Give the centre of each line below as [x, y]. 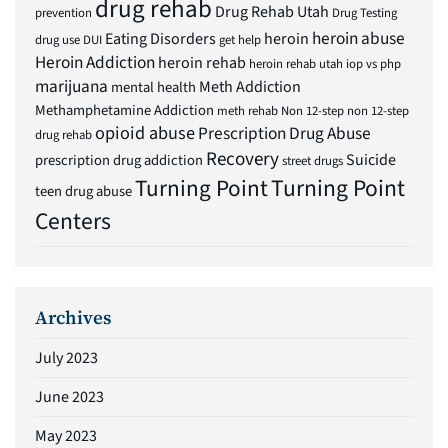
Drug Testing [364, 12]
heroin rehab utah [296, 63]
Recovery [242, 158]
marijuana [71, 86]
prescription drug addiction [119, 160]
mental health [153, 87]
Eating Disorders [160, 38]
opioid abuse [145, 132]
